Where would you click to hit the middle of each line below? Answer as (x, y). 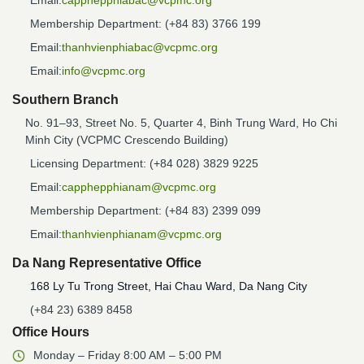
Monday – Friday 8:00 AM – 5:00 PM (129, 355)
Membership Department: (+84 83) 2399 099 (145, 210)
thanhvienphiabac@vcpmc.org (140, 47)
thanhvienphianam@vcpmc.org (142, 234)
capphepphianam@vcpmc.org (139, 187)
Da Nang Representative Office (107, 263)
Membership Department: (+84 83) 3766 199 (145, 24)
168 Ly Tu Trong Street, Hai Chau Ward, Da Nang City (169, 286)
